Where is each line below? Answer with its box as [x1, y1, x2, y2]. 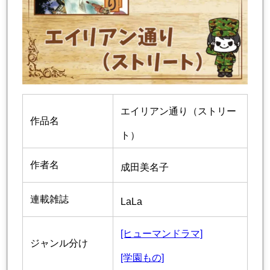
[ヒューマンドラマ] [121, 228, 202, 239]
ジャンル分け [30, 237, 88, 248]
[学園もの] [121, 252, 164, 263]
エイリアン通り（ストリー [121, 105, 236, 116]
